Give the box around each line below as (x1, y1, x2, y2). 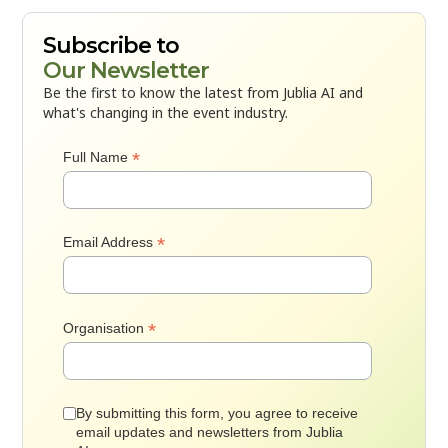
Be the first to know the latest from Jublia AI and (43, 82, 364, 102)
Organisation (63, 319, 149, 336)
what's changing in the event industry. (43, 102, 289, 122)
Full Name (63, 148, 133, 165)
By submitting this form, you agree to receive (76, 404, 359, 421)
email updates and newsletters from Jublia (76, 423, 344, 440)
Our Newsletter (43, 56, 210, 84)
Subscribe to (43, 31, 180, 59)
